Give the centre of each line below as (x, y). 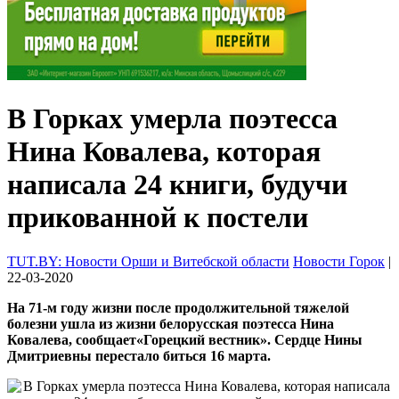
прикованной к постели (158, 218)
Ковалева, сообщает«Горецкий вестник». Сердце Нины (185, 339)
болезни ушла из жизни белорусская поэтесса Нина (171, 323)
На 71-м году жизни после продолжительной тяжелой (178, 307)
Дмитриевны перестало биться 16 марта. (139, 355)
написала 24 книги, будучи (177, 185)
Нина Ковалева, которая (164, 152)
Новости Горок (339, 261)
